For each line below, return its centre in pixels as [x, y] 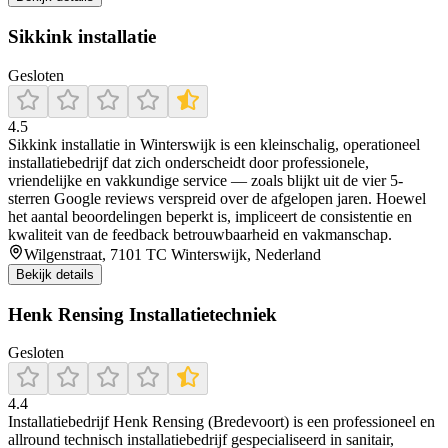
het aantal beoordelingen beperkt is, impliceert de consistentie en [210, 216]
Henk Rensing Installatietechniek [142, 314]
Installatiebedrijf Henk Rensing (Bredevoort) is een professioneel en [221, 422]
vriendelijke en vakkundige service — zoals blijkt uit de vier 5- [205, 180]
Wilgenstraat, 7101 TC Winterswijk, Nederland [172, 254]
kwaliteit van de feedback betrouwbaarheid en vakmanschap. [200, 234]
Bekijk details [55, 274]
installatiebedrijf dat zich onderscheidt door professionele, [188, 162]
